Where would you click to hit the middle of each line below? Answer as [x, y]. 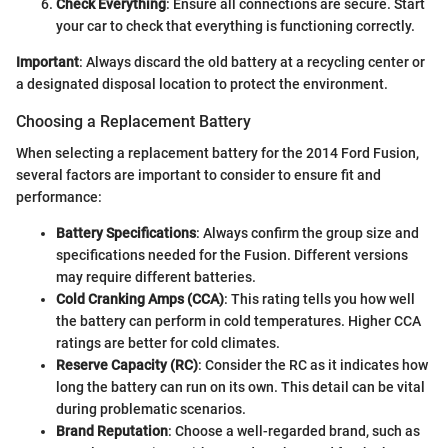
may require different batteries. [156, 276]
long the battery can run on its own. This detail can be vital [240, 386]
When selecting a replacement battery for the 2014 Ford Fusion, [217, 152]
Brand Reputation [112, 430]
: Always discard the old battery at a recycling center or [252, 61]
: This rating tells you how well [319, 298]
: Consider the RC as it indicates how [313, 364]
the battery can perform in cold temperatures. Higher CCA [238, 320]
